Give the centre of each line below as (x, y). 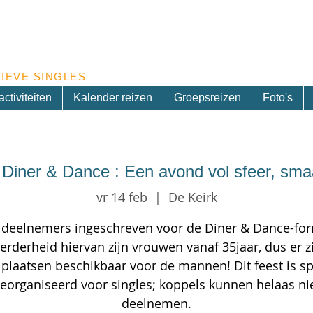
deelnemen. (156, 303)
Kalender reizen (112, 97)
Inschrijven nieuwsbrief (206, 9)
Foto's (277, 97)
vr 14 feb (122, 197)
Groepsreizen (207, 97)
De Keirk (192, 197)
